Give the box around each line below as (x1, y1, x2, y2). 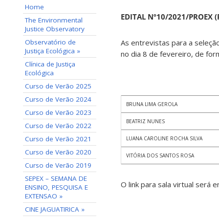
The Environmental (25, 16, 83, 24)
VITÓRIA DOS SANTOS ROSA (126, 152, 194, 159)
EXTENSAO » (25, 192, 63, 200)
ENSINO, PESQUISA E (25, 183, 88, 192)
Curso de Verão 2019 (25, 161, 91, 170)
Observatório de (25, 38, 76, 46)
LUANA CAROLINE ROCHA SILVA (126, 135, 202, 142)
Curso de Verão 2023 (25, 108, 91, 117)
